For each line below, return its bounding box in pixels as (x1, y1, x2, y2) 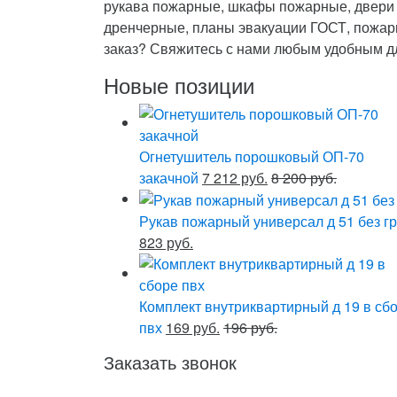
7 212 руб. (202, 167, 268, 188)
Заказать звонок (104, 349, 237, 376)
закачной (139, 167, 198, 188)
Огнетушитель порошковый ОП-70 (139, 145, 364, 167)
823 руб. (139, 232, 193, 253)
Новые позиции (104, 68, 254, 100)
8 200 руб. (271, 167, 337, 188)
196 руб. (223, 317, 277, 339)
